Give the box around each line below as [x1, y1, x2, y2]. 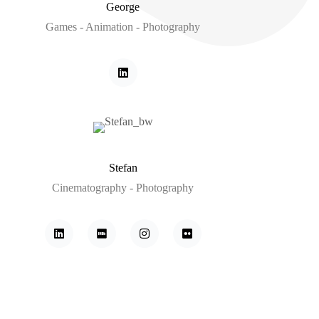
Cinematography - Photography [52, 182, 194, 194]
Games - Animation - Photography [46, 21, 201, 33]
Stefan [108, 162, 137, 174]
